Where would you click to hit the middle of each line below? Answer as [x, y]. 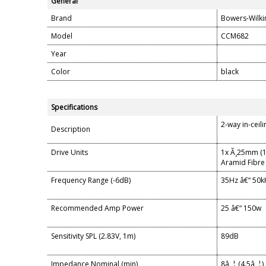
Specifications [75, 107]
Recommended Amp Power [97, 208]
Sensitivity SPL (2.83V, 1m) [93, 236]
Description [71, 129]
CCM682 [235, 36]
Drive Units [69, 153]
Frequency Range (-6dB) [91, 180]
